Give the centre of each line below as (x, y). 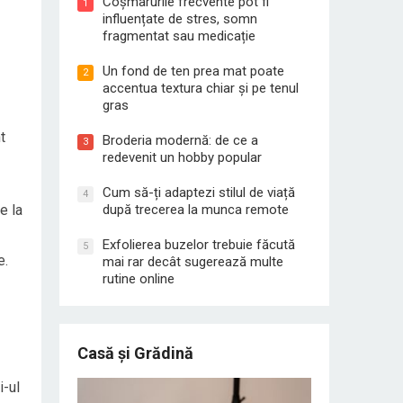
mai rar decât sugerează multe (193, 262)
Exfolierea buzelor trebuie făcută (199, 245)
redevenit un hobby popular (182, 157)
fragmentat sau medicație (179, 36)
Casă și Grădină (135, 353)
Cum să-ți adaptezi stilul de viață (199, 193)
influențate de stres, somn (180, 19)
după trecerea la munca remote (196, 210)
